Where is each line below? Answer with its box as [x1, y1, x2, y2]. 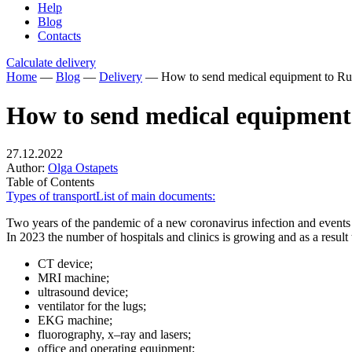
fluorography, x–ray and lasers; [38, 328, 191, 342]
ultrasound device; [38, 285, 128, 299]
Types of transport [6, 189, 96, 203]
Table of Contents [6, 175, 94, 189]
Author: [6, 161, 48, 175]
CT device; [38, 257, 93, 271]
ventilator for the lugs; [38, 299, 146, 313]
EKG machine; [38, 313, 112, 328]
